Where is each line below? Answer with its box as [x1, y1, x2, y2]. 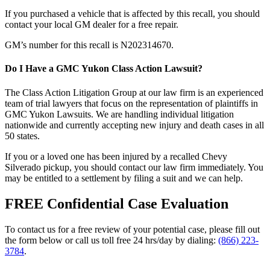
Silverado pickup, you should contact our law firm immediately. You [5, 162, 263, 172]
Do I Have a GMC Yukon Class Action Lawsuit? [5, 63, 202, 74]
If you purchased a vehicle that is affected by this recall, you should [5, 8, 260, 19]
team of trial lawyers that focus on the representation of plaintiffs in [5, 98, 258, 108]
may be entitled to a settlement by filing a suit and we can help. [5, 172, 243, 183]
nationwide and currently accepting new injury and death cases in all [5, 119, 264, 130]
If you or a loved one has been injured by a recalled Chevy [5, 151, 227, 162]
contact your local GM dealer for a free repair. [5, 19, 178, 30]
